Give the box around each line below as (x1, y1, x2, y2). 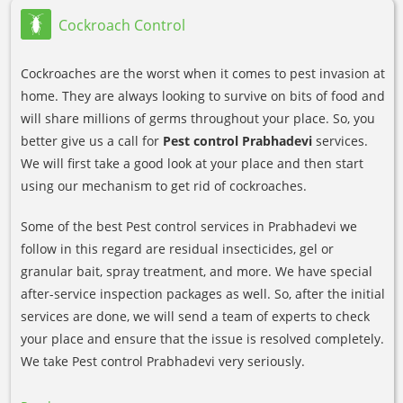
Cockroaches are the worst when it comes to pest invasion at (21, 64, 385, 82)
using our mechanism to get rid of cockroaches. (21, 176, 307, 194)
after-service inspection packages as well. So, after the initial (21, 284, 385, 302)
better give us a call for (21, 131, 163, 149)
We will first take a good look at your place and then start (21, 154, 363, 172)
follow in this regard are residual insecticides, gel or (21, 239, 334, 257)
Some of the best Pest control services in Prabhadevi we (21, 217, 357, 235)
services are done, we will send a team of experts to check (21, 307, 370, 325)
